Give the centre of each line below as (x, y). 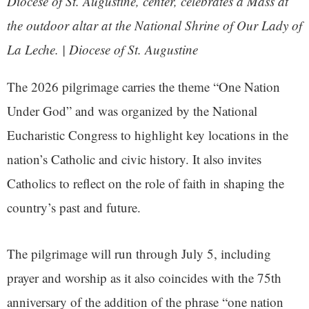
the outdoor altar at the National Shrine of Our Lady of (154, 26)
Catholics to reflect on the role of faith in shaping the (146, 183)
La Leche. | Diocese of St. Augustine (102, 50)
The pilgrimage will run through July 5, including (139, 254)
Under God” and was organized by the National (132, 111)
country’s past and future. (74, 208)
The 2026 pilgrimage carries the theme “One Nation (143, 87)
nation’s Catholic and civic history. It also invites (134, 159)
